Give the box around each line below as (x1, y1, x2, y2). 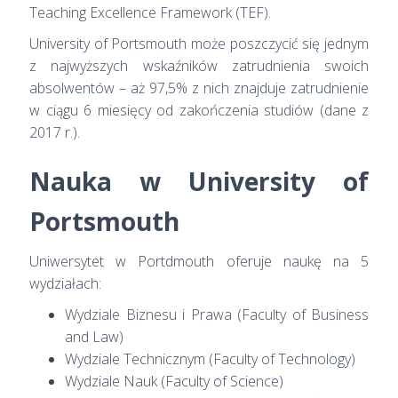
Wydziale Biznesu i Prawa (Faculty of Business (65, 304, 369, 324)
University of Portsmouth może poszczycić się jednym (29, 33, 369, 53)
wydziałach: (29, 273, 101, 293)
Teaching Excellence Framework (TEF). (29, 2, 271, 22)
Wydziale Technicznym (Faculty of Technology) (65, 348, 355, 369)
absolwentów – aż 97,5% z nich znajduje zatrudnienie (29, 77, 369, 98)
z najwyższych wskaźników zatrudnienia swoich (29, 55, 369, 76)
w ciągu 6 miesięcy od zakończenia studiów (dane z (29, 99, 369, 120)
